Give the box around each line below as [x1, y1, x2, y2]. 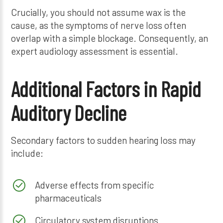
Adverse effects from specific [34, 179, 154, 191]
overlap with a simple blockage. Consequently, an [11, 32, 209, 44]
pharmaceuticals [34, 192, 102, 204]
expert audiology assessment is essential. [11, 45, 179, 57]
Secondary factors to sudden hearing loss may [11, 134, 196, 146]
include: [11, 147, 44, 159]
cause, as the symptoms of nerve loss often [11, 19, 187, 31]
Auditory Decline [11, 100, 127, 125]
